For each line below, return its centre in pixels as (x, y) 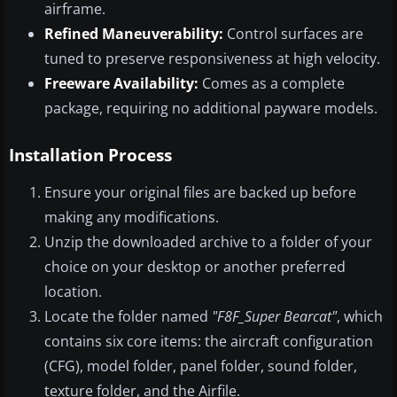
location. (73, 292)
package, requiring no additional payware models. (211, 109)
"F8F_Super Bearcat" (274, 317)
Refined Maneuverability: (134, 34)
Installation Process (90, 156)
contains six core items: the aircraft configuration (209, 342)
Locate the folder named (128, 317)
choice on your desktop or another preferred (195, 267)
